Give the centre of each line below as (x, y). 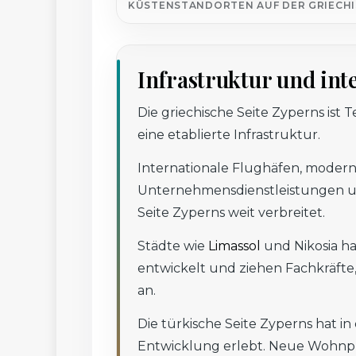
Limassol (234, 246)
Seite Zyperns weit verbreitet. (231, 213)
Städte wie (173, 246)
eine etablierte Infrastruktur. (229, 135)
